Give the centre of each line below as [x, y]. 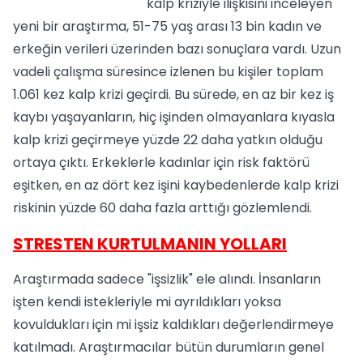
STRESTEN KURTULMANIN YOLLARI [150, 244]
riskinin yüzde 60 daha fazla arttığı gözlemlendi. [162, 208]
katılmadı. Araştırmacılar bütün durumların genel [169, 347]
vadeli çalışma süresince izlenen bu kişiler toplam [168, 72]
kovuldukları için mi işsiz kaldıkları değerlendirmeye [173, 325]
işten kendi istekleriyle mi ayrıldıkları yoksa [147, 302]
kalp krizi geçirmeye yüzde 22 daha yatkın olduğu [168, 140]
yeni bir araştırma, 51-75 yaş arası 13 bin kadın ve [167, 26]
